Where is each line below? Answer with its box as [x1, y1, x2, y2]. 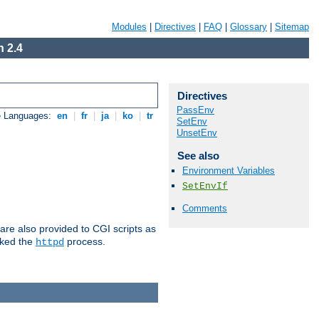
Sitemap [275, 21, 309, 32]
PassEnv [177, 105, 214, 115]
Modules [112, 21, 147, 32]
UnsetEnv [177, 127, 217, 138]
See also [177, 150, 219, 162]
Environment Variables [182, 165, 275, 177]
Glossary [230, 21, 267, 32]
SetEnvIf [182, 181, 228, 192]
